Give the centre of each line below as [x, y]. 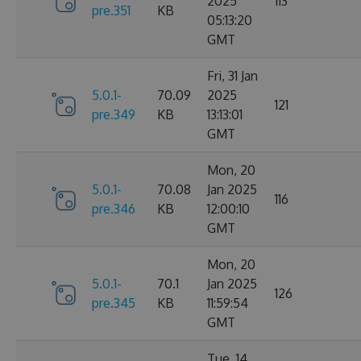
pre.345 [114, 303]
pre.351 [111, 10]
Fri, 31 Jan [232, 75]
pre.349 [114, 114]
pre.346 [114, 208]
